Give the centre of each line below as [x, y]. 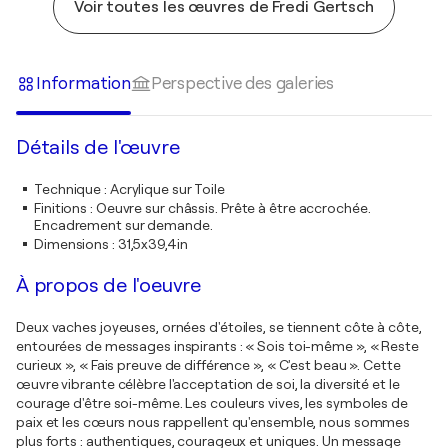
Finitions [61, 207]
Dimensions [72, 243]
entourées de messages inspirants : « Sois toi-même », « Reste [217, 345]
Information [83, 84]
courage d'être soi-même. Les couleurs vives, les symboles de [212, 402]
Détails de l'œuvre [98, 147]
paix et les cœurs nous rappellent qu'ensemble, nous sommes [213, 421]
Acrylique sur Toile [167, 188]
